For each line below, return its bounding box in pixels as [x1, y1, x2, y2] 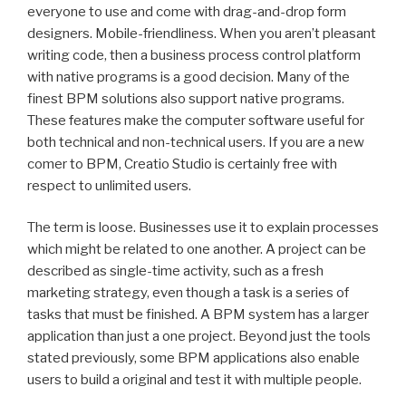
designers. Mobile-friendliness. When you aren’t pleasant [27, 24, 376, 42]
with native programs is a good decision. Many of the [27, 68, 350, 85]
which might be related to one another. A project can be [27, 241, 366, 258]
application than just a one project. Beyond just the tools [27, 328, 371, 345]
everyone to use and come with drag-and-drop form [27, 3, 346, 20]
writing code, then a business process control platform [27, 46, 361, 63]
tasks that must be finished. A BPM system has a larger [27, 306, 369, 324]
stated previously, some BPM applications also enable [27, 350, 360, 367]
